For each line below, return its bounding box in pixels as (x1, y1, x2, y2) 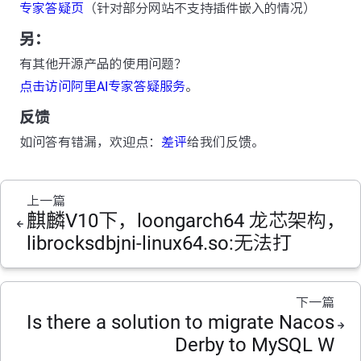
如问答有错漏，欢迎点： (19, 135, 161, 150)
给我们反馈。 (187, 135, 264, 150)
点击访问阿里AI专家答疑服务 (19, 79, 185, 94)
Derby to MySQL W (175, 334, 334, 356)
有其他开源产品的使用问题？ (19, 56, 187, 72)
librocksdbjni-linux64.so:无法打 (27, 232, 292, 255)
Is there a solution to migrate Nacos (27, 311, 334, 334)
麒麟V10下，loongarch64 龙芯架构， (27, 210, 346, 232)
